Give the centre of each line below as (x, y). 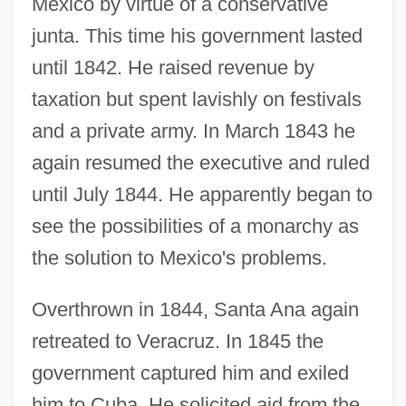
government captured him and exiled (190, 372)
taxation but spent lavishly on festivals (196, 99)
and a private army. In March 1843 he (193, 130)
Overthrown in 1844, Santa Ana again (195, 309)
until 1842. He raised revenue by (173, 67)
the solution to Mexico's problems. (179, 257)
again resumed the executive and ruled (200, 162)
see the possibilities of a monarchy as (195, 226)
